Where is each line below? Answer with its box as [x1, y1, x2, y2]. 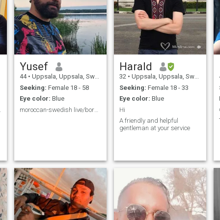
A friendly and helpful [119, 117, 178, 125]
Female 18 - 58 [46, 83, 89, 91]
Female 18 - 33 [146, 83, 189, 91]
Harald [119, 60, 152, 73]
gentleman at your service [119, 124, 190, 132]
